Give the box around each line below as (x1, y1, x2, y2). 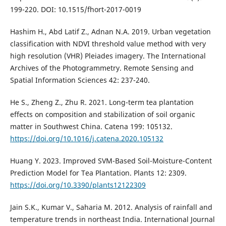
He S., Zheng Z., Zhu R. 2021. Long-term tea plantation (10, 97, 194, 107)
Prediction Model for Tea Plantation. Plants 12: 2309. (10, 168, 187, 178)
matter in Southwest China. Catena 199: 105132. (10, 122, 173, 132)
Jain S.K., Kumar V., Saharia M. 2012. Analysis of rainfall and (10, 202, 212, 212)
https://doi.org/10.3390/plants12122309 (10, 180, 146, 190)
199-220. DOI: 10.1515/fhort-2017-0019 (10, 5, 141, 15)
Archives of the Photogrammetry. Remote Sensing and (10, 63, 194, 73)
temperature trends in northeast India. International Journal (10, 214, 215, 224)
